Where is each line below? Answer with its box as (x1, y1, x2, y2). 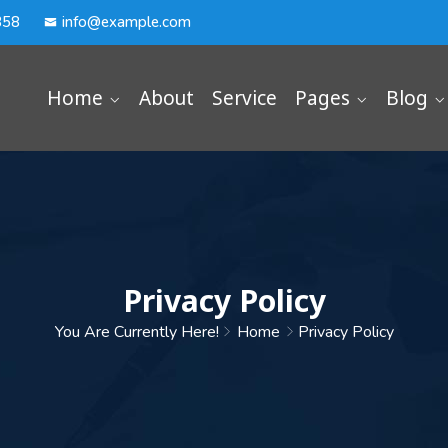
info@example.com (62, 12, 191, 32)
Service (212, 85, 277, 111)
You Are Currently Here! (54, 321, 219, 343)
